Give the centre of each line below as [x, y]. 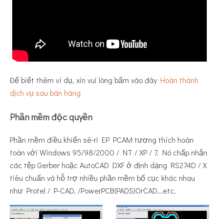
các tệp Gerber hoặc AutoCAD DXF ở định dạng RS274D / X [108, 165]
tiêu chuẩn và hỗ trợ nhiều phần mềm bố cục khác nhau [102, 177]
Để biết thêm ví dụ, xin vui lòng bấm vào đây [85, 80]
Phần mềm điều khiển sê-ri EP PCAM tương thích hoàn [102, 139]
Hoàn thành [179, 80]
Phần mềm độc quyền [51, 117]
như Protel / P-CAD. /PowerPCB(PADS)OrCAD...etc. [93, 190]
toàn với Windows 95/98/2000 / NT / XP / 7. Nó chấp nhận [109, 152]
